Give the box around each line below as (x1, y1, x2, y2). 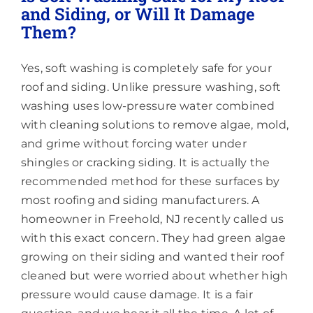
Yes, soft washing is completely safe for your (21, 61, 272, 75)
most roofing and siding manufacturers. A (21, 193, 260, 207)
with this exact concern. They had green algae (21, 231, 286, 245)
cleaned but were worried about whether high (21, 268, 289, 282)
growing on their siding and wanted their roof (21, 249, 284, 263)
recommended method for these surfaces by (21, 174, 280, 188)
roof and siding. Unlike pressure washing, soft (21, 80, 282, 94)
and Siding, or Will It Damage (21, 2, 255, 25)
